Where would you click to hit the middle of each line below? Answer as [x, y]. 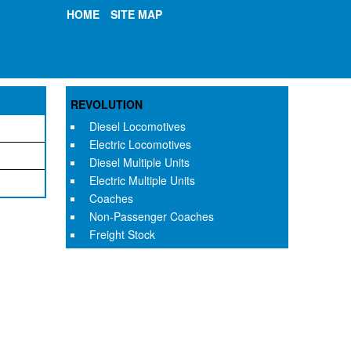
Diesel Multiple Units [139, 162]
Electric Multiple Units [142, 180]
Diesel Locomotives [137, 126]
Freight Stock [122, 234]
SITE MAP [136, 14]
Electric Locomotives [140, 144]
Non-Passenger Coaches [151, 216]
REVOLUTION [107, 104]
